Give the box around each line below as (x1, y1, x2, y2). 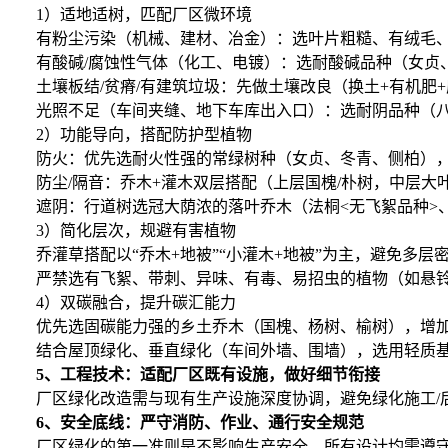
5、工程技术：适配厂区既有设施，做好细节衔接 (36, 366, 380, 384)
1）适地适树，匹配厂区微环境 (8, 6, 252, 24)
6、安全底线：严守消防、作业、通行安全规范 (36, 414, 364, 432)
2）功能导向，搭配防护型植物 (8, 126, 252, 144)
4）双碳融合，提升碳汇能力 (8, 294, 236, 312)
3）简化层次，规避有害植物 (8, 222, 236, 240)
